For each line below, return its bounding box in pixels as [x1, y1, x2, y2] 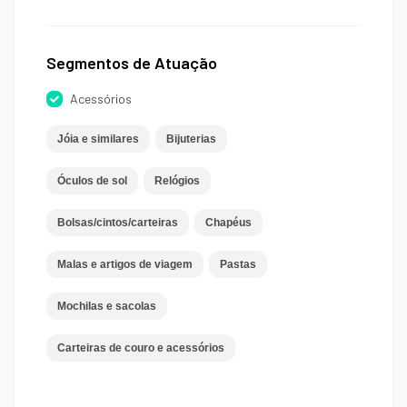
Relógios [154, 174, 200, 188]
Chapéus [205, 216, 252, 230]
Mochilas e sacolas [57, 300, 156, 313]
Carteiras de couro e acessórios [57, 342, 224, 355]
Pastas [220, 258, 256, 272]
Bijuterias [166, 133, 216, 146]
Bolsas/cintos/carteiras [57, 216, 178, 230]
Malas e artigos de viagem [57, 258, 193, 272]
